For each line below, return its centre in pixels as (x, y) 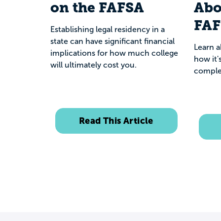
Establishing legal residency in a (108, 29)
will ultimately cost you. (94, 65)
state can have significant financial (112, 41)
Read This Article (116, 121)
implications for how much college (114, 53)
